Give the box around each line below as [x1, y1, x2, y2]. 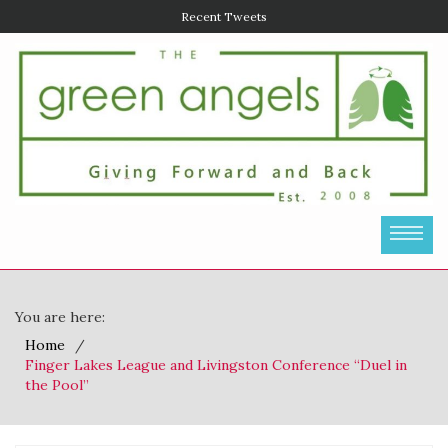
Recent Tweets [181, 9, 267, 24]
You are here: [15, 307, 105, 326]
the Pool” [25, 375, 89, 394]
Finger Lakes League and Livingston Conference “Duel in [25, 355, 407, 374]
